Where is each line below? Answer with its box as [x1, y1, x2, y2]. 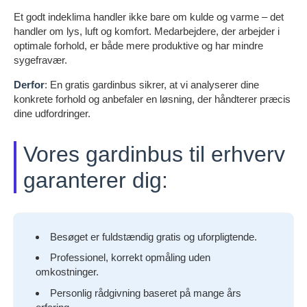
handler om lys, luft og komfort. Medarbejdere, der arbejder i [14, 25, 280, 37]
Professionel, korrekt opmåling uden [50, 251, 210, 264]
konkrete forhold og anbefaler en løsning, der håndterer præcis [14, 93, 291, 105]
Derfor [14, 78, 45, 90]
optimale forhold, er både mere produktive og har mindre [14, 39, 263, 51]
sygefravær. [14, 53, 67, 66]
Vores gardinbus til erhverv [23, 141, 285, 167]
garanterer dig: [23, 167, 168, 193]
